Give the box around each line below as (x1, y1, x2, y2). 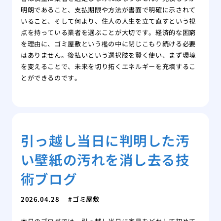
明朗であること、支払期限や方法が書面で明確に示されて (20, 5, 196, 15)
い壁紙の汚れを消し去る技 (20, 149, 190, 169)
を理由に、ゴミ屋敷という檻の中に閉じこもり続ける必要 (20, 39, 196, 49)
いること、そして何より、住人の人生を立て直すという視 (20, 16, 196, 26)
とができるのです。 (20, 73, 81, 83)
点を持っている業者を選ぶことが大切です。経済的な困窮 (20, 28, 196, 37)
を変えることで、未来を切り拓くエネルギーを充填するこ (20, 62, 196, 72)
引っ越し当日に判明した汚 (20, 130, 190, 150)
